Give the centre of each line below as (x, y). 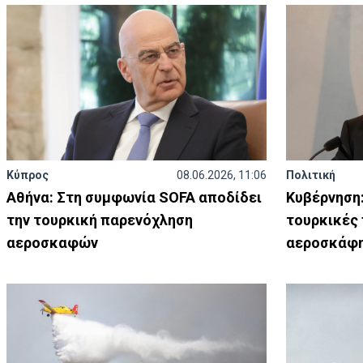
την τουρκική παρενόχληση (100, 220)
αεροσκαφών (52, 243)
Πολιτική (311, 175)
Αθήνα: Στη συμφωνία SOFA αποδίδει (134, 197)
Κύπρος (28, 175)
